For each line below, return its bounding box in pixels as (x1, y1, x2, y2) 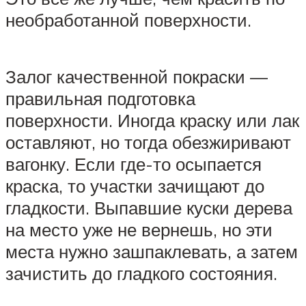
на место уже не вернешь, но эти (5, 219, 273, 241)
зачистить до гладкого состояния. (5, 262, 277, 285)
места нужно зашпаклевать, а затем (5, 240, 298, 263)
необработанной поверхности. (5, 9, 251, 31)
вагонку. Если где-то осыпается (5, 153, 262, 176)
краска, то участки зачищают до (5, 175, 264, 197)
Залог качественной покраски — (5, 66, 268, 88)
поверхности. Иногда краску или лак (5, 109, 299, 132)
